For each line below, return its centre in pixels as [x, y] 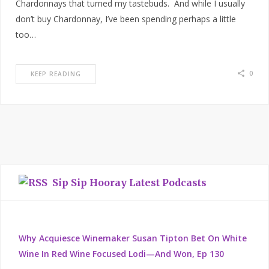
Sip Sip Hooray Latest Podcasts [129, 183]
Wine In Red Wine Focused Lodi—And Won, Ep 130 [121, 254]
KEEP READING [56, 74]
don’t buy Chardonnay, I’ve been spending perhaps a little [126, 19]
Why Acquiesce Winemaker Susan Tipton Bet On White [133, 238]
